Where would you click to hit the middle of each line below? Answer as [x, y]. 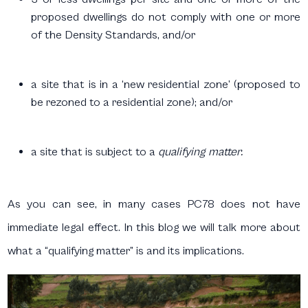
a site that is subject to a [95, 152]
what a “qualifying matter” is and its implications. [126, 251]
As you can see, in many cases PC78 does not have [154, 204]
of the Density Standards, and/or [113, 35]
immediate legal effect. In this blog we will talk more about [154, 228]
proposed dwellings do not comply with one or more [166, 17]
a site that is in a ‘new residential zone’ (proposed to [166, 85]
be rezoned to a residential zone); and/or [132, 102]
